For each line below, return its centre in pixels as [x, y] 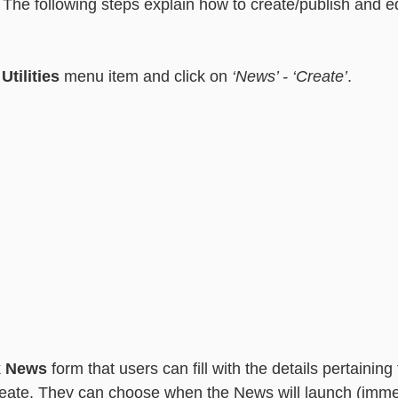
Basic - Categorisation [143, 28]
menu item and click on [146, 76]
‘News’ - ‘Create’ [290, 76]
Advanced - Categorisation [314, 28]
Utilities [31, 76]
